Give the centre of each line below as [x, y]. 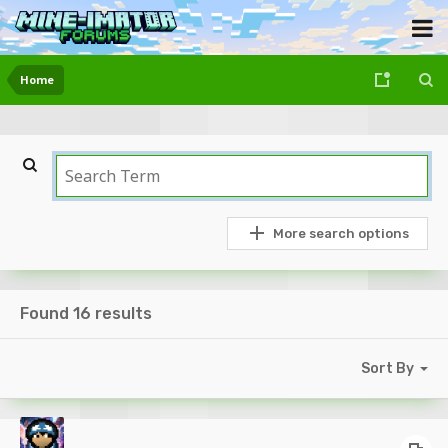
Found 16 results [86, 313]
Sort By [387, 368]
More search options [340, 233]
